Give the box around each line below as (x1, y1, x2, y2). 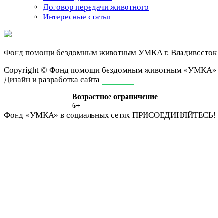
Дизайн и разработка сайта (4, 75, 102, 85)
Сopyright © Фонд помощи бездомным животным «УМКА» (4, 65, 217, 75)
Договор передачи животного (43, 2, 149, 12)
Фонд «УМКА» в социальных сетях (4, 110, 130, 120)
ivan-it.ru (102, 75, 134, 85)
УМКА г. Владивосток (138, 48, 217, 57)
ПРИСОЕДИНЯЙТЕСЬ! (132, 110, 216, 120)
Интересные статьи (43, 12, 111, 22)
